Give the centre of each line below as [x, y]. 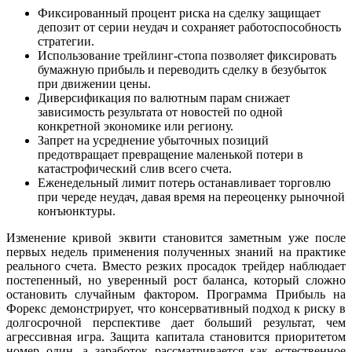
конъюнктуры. [77, 211]
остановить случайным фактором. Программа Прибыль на [176, 295]
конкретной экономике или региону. [136, 126]
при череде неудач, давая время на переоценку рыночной [191, 197]
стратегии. [66, 42]
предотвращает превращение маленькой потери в [170, 155]
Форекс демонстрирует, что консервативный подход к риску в [176, 309]
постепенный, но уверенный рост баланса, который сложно [176, 280]
